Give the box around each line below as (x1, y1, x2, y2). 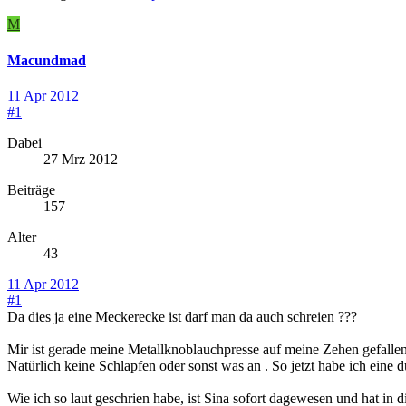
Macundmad (7, 52, 86, 68)
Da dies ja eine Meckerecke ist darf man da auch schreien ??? (7, 308, 357, 324)
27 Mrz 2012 (43, 150, 118, 167)
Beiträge (7, 181, 55, 198)
